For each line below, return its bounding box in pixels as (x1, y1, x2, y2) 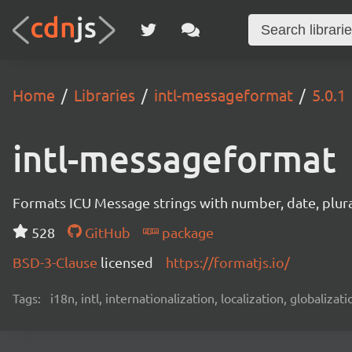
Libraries (74, 85, 135, 104)
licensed (101, 254, 153, 270)
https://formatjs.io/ (166, 254, 290, 270)
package (158, 224, 214, 240)
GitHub (81, 224, 130, 240)
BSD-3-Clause (13, 254, 101, 270)
